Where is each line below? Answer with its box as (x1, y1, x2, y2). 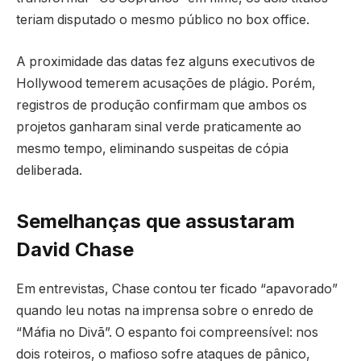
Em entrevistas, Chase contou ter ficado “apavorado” (16, 280, 338, 297)
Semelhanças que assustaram (16, 209, 295, 233)
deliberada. (16, 162, 82, 178)
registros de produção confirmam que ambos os (16, 97, 307, 113)
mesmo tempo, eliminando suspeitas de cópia (16, 140, 288, 156)
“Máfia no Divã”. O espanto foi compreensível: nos (16, 324, 318, 340)
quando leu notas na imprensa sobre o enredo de (16, 302, 313, 318)
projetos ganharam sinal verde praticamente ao (16, 118, 301, 135)
